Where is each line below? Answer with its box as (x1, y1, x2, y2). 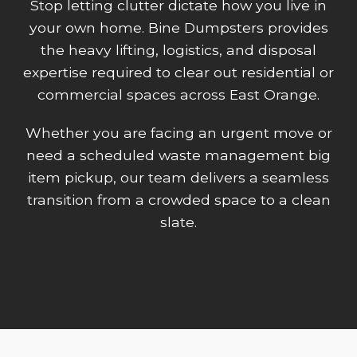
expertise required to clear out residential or (23, 64, 334, 80)
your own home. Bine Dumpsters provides (29, 19, 328, 36)
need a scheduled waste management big (26, 147, 331, 163)
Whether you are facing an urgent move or (25, 124, 332, 141)
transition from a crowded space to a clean (26, 191, 331, 208)
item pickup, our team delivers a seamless (28, 169, 329, 186)
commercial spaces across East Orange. (37, 86, 320, 103)
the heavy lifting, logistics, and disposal (41, 41, 316, 58)
